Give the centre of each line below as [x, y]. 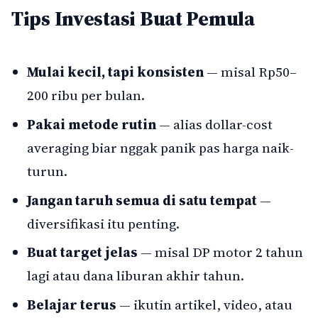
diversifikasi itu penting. [104, 223]
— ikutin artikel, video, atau [205, 304]
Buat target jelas [83, 252]
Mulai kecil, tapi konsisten [116, 72]
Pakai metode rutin [92, 124]
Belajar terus [72, 304]
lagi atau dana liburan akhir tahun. [136, 276]
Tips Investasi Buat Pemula [133, 19]
